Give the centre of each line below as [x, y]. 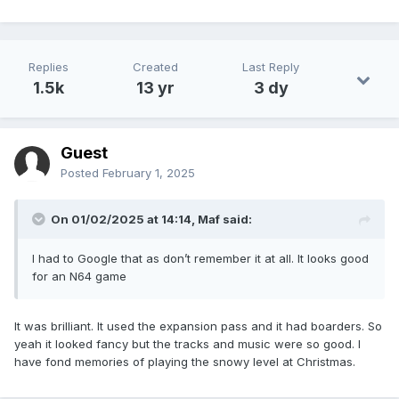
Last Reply [271, 67]
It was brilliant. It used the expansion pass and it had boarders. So [198, 326]
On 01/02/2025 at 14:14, [124, 220]
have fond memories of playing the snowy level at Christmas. [187, 362]
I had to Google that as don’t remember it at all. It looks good [200, 259]
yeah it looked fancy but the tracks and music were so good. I [187, 344]
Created [155, 67]
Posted [81, 173]
